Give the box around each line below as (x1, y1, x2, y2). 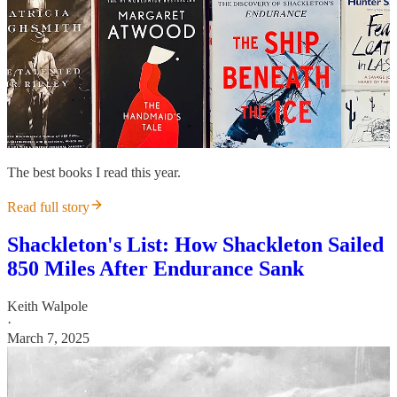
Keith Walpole (7, 298, 88, 314)
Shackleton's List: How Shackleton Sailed (7, 232, 384, 256)
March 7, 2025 (7, 330, 90, 346)
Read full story (7, 198, 90, 214)
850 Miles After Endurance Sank (7, 256, 304, 280)
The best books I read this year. (7, 164, 181, 180)
